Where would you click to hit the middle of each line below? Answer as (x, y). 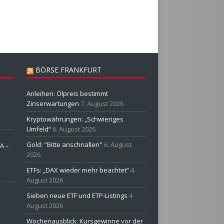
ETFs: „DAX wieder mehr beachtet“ (77, 170)
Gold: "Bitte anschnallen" (64, 144)
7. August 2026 (102, 103)
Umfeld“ (38, 129)
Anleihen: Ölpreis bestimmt (67, 93)
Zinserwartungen (52, 103)
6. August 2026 (74, 129)
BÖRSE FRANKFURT (68, 69)
